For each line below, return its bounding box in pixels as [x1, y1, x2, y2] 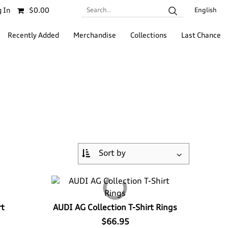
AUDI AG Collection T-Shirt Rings [53, 204, 178, 212]
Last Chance [181, 32, 221, 39]
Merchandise [73, 32, 116, 39]
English [194, 7, 217, 14]
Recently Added [8, 32, 59, 39]
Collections [130, 32, 167, 39]
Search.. [81, 6, 108, 14]
